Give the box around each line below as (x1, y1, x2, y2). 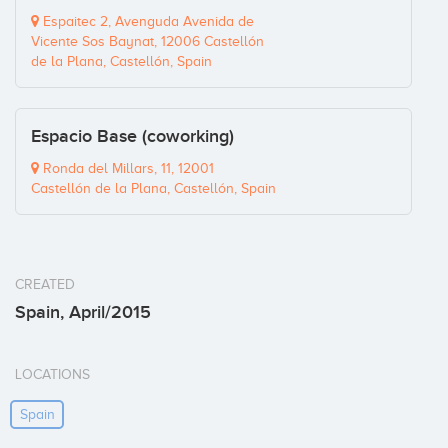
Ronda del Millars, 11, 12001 (39, 161, 214, 177)
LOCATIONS (15, 367, 90, 383)
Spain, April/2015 (15, 302, 151, 324)
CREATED (15, 277, 75, 293)
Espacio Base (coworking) (31, 126, 234, 148)
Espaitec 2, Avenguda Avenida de (39, 14, 254, 30)
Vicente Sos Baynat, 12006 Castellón (31, 34, 264, 50)
